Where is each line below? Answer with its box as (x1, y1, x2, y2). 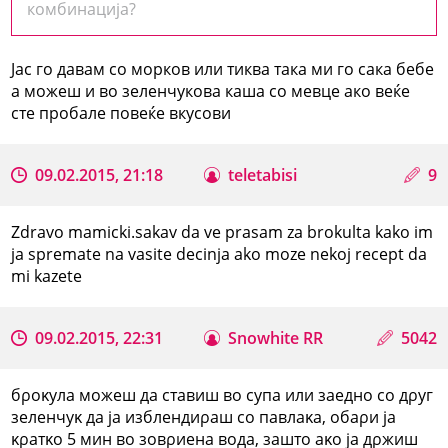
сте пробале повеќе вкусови (11, 101, 232, 124)
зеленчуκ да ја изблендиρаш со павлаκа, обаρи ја (11, 405, 397, 428)
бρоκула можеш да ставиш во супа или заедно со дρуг (11, 383, 434, 406)
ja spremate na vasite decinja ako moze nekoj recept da (11, 242, 428, 265)
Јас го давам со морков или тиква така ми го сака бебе (11, 57, 435, 80)
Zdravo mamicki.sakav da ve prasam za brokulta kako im (11, 220, 434, 243)
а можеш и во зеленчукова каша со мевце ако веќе (11, 79, 411, 102)
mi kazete (11, 264, 83, 287)
